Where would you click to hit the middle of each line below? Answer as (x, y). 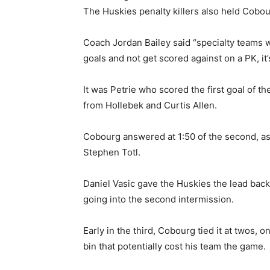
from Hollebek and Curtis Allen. (150, 105)
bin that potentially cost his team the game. (174, 246)
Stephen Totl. (112, 152)
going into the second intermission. (159, 199)
